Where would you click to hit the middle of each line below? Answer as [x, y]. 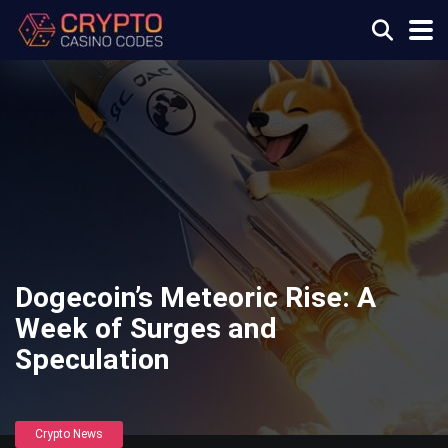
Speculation [92, 359]
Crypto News [69, 434]
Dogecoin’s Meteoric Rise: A [195, 297]
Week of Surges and [146, 328]
